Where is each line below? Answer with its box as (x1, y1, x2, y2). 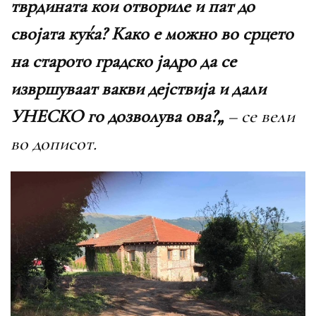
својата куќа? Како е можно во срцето (11, 23, 293, 45)
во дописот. (11, 133, 97, 155)
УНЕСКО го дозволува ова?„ (11, 105, 224, 128)
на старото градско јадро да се (11, 50, 236, 73)
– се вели (224, 105, 295, 128)
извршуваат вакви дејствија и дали (11, 78, 266, 100)
